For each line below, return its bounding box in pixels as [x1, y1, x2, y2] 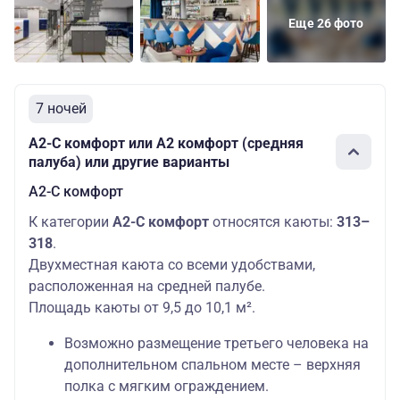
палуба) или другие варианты [29, 154, 229, 171]
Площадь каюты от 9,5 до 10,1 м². [29, 299, 259, 317]
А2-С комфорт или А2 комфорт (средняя [29, 135, 304, 153]
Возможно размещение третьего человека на [64, 335, 369, 353]
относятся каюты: [209, 213, 337, 231]
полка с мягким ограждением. [64, 378, 269, 396]
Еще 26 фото [288, 16, 364, 31]
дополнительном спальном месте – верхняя [64, 356, 361, 374]
